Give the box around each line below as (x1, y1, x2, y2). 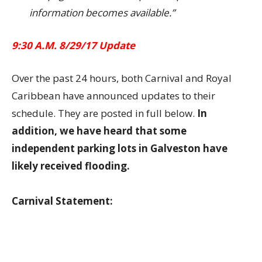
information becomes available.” (29, 6, 175, 19)
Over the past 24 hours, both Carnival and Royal (12, 71, 232, 85)
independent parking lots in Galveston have (12, 142, 227, 155)
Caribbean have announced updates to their (12, 89, 215, 102)
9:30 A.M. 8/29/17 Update (12, 39, 135, 52)
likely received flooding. (12, 159, 130, 173)
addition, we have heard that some (12, 124, 187, 137)
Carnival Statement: (12, 194, 115, 208)
